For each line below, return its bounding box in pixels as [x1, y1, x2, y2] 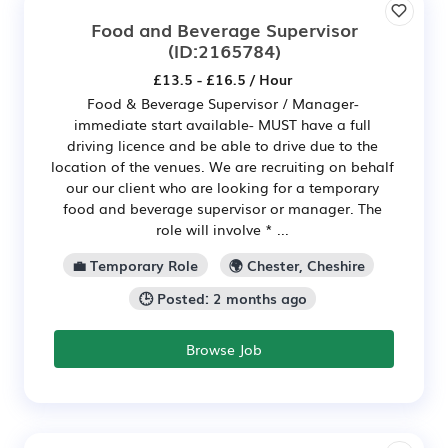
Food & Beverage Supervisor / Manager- [86, 92, 359, 113]
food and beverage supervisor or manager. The [63, 197, 382, 218]
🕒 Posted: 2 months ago [138, 288, 307, 309]
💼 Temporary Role [72, 254, 199, 275]
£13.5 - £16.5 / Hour [153, 68, 292, 89]
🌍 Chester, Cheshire [228, 254, 365, 275]
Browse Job [186, 339, 262, 360]
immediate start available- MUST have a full [74, 113, 371, 134]
